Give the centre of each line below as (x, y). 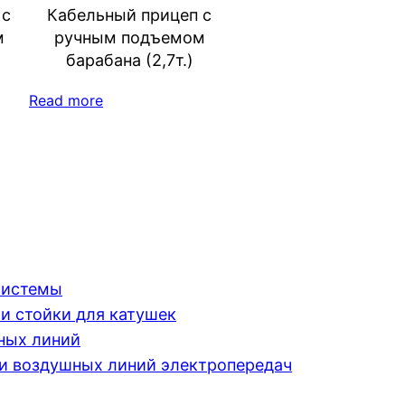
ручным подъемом (129, 37)
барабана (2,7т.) (129, 60)
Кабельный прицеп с (129, 14)
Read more (66, 100)
